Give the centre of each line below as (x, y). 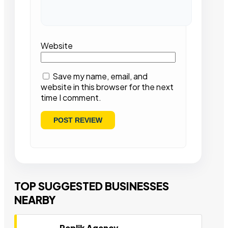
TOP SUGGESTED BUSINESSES (92, 186)
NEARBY (35, 200)
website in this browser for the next (107, 87)
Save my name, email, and (100, 76)
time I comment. (71, 98)
